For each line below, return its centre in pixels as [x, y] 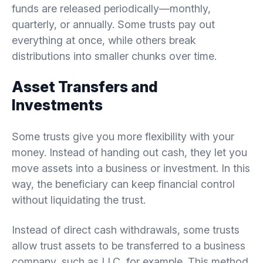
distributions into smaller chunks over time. [114, 56]
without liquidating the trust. [79, 200]
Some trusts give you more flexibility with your [123, 136]
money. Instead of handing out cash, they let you [129, 152]
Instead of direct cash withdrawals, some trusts [126, 230]
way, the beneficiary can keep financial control [123, 184]
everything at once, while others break [104, 40]
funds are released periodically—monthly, [111, 8]
